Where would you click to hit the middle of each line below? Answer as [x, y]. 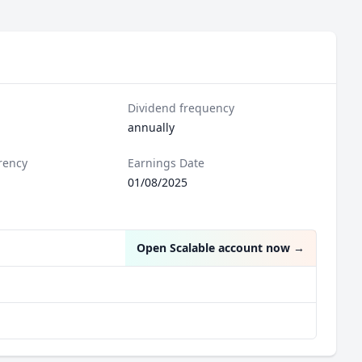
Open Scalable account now [213, 248]
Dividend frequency [181, 108]
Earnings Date [166, 163]
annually [152, 127]
